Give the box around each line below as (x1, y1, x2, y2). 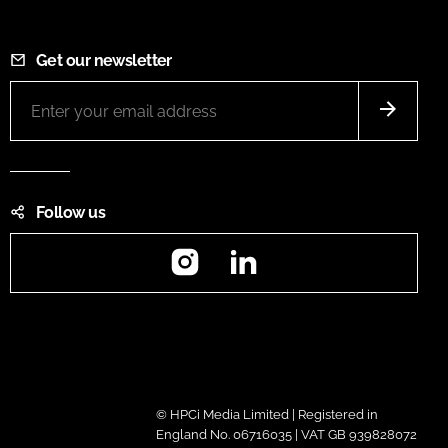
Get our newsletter (36, 51, 172, 71)
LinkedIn (259, 239, 327, 259)
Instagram (200, 239, 279, 259)
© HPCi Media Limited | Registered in (155, 407, 378, 423)
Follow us (36, 203, 105, 223)
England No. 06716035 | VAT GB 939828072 (155, 427, 417, 443)
